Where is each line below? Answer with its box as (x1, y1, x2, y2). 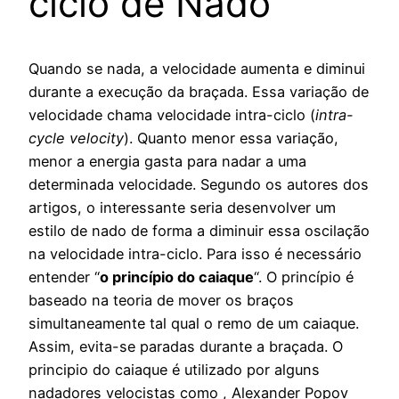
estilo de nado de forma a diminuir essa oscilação (28, 222, 370, 240)
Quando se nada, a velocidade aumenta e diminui (28, 60, 365, 78)
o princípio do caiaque (100, 268, 254, 287)
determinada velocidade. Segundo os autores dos (28, 175, 369, 194)
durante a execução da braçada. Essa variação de (28, 83, 369, 102)
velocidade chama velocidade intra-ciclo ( (28, 106, 315, 125)
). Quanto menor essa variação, (124, 129, 338, 148)
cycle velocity (28, 129, 124, 148)
